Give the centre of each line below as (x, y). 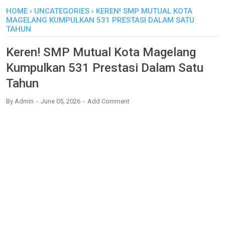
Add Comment (108, 101)
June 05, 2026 (61, 101)
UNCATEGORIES (62, 11)
